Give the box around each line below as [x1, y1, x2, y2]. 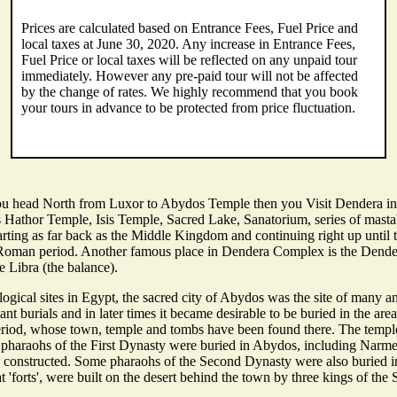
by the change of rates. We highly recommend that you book [21, 83, 359, 99]
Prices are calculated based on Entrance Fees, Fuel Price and [21, 19, 359, 35]
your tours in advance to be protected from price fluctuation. [21, 99, 356, 115]
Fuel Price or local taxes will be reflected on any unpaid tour [21, 51, 358, 67]
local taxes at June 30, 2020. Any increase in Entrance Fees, [21, 35, 356, 51]
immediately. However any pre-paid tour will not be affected [21, 67, 359, 83]
